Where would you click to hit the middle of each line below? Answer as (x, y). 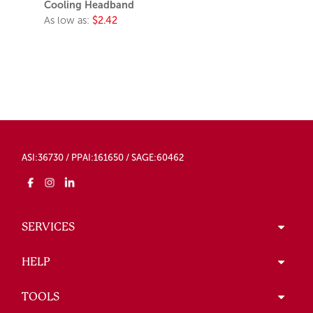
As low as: (68, 20)
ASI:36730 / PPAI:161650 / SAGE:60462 (103, 157)
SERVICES (48, 226)
